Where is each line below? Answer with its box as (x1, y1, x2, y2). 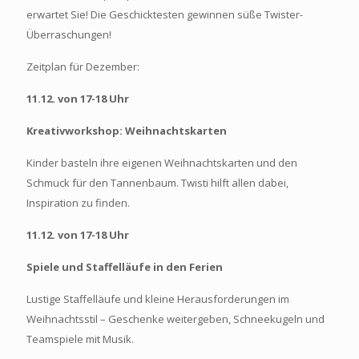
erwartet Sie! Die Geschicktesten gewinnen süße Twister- (26, 7, 303, 22)
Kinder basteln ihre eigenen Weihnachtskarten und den (26, 155, 297, 171)
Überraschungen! (26, 27, 114, 42)
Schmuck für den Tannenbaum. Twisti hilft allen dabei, (26, 175, 288, 191)
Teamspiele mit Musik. (26, 332, 134, 347)
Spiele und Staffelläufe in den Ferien (26, 260, 223, 275)
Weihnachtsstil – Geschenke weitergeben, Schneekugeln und (26, 312, 325, 327)
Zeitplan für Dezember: (26, 59, 139, 75)
